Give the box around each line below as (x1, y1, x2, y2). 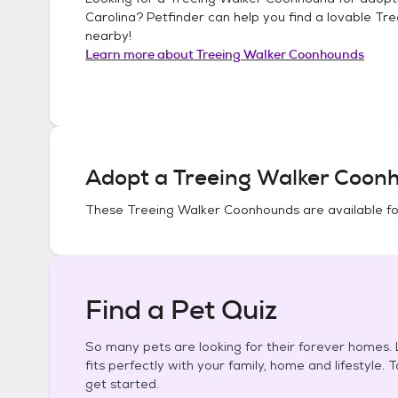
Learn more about (85, 46, 196, 62)
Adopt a (85, 163, 173, 192)
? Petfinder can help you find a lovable (136, 9, 375, 25)
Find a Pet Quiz (85, 292, 277, 328)
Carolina (85, 9, 136, 25)
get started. (85, 376, 159, 392)
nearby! (85, 28, 131, 44)
